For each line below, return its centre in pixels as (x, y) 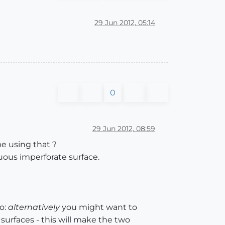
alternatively (34, 207)
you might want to (98, 207)
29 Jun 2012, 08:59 (124, 128)
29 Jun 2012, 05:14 (125, 22)
